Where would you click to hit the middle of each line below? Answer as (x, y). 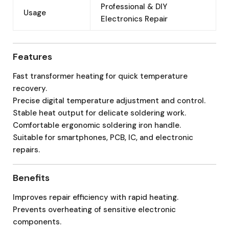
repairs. (26, 150)
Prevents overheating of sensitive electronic (94, 209)
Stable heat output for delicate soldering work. (99, 113)
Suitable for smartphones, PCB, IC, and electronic (103, 137)
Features (32, 56)
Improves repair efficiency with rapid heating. (96, 197)
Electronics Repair (134, 19)
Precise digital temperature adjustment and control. (109, 100)
